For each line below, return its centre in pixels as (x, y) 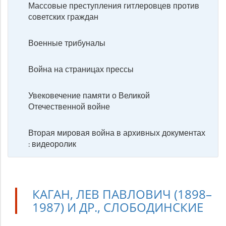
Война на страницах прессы (81, 69)
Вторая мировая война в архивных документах (117, 133)
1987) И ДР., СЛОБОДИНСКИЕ (118, 207)
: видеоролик (52, 144)
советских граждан (63, 17)
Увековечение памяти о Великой (89, 95)
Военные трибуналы (67, 43)
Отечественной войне (69, 106)
